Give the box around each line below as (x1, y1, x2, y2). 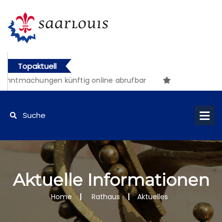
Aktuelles (137, 192, 168, 202)
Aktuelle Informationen (12, 169, 210, 190)
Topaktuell (18, 61, 56, 71)
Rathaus (91, 192, 120, 202)
